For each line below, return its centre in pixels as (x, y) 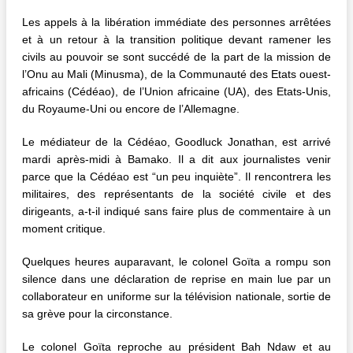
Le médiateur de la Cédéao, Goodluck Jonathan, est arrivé (176, 142)
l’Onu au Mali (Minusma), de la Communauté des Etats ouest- (176, 74)
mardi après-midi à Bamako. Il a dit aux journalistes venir (176, 160)
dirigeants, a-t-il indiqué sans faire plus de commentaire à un (176, 212)
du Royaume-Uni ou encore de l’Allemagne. (131, 109)
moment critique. (64, 229)
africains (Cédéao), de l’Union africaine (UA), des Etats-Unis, (176, 92)
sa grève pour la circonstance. (97, 314)
